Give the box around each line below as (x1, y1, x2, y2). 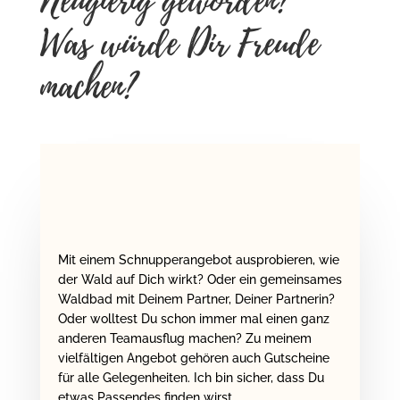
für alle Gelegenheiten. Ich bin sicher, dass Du (57, 371, 324, 386)
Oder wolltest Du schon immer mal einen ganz (57, 312, 329, 327)
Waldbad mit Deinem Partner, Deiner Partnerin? (57, 292, 335, 307)
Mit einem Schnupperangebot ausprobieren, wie (57, 253, 339, 268)
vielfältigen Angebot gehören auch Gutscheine (57, 351, 329, 366)
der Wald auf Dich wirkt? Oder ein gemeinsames (57, 272, 342, 287)
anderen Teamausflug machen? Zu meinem (57, 331, 312, 346)
